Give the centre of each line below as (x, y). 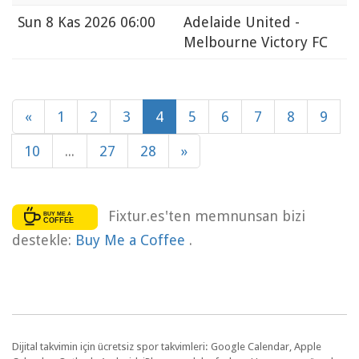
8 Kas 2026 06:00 (101, 22)
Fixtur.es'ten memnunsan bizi (206, 216)
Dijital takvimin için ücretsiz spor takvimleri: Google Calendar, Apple (167, 346)
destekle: (44, 240)
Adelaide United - (242, 22)
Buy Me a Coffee (132, 240)
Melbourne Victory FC (256, 42)
